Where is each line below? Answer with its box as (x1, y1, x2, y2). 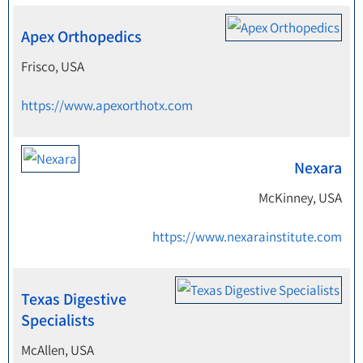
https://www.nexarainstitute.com (152, 228, 342, 246)
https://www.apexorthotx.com (21, 96, 193, 114)
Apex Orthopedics (21, 26, 142, 47)
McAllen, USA (21, 341, 94, 359)
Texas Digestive (21, 288, 126, 310)
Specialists (21, 310, 95, 331)
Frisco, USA (21, 58, 84, 75)
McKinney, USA (258, 189, 342, 207)
